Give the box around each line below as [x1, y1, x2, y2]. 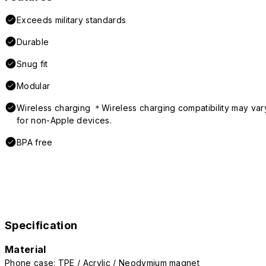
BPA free [17, 137, 53, 147]
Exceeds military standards [17, 14, 126, 25]
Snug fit [17, 58, 48, 69]
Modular [17, 80, 50, 91]
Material [5, 243, 46, 255]
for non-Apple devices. [17, 115, 112, 125]
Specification [5, 218, 78, 232]
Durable [17, 36, 49, 47]
